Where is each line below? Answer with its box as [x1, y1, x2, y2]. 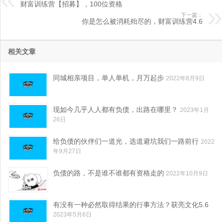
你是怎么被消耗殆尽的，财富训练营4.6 [82, 17, 203, 26]
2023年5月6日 [53, 211, 92, 219]
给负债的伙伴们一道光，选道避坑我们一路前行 [53, 137, 199, 146]
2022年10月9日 [166, 170, 208, 177]
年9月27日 [53, 148, 81, 155]
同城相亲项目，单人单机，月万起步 [53, 74, 164, 82]
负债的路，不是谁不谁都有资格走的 [53, 169, 164, 177]
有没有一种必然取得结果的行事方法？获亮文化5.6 [53, 201, 209, 209]
